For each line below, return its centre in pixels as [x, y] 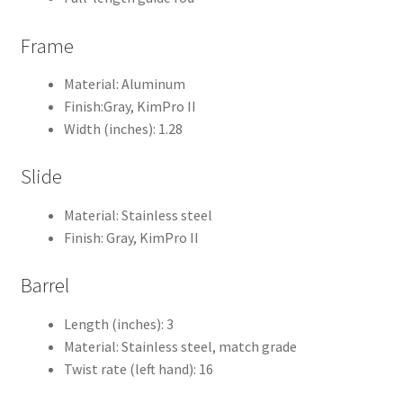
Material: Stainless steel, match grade [180, 346]
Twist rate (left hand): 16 [138, 368]
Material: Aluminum [124, 83]
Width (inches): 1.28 [123, 128]
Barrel [45, 286]
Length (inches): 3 [118, 323]
